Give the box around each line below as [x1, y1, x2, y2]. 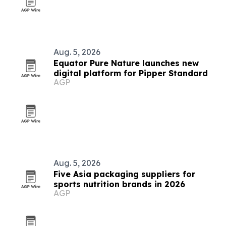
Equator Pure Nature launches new [53, 58, 199, 68]
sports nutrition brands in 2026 [53, 179, 185, 189]
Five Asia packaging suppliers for [53, 169, 195, 179]
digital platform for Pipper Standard [53, 68, 208, 78]
